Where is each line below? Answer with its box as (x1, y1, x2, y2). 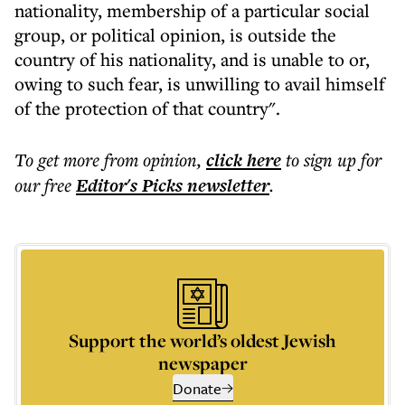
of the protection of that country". (14, 96, 280, 120)
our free (14, 173, 71, 197)
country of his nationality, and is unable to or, (14, 47, 370, 71)
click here (206, 147, 281, 173)
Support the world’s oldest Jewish (69, 328, 336, 353)
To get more (14, 147, 104, 172)
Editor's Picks (76, 173, 183, 198)
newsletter (183, 173, 269, 198)
